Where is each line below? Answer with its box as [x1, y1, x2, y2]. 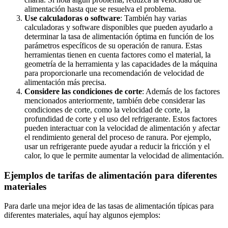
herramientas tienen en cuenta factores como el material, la [24, 50, 211, 59]
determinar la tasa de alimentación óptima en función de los [24, 32, 214, 41]
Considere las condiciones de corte [24, 87, 142, 96]
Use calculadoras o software [24, 13, 120, 22]
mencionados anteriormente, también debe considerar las [24, 96, 205, 105]
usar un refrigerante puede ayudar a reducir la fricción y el [24, 141, 210, 151]
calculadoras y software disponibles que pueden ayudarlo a [24, 22, 213, 32]
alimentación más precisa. [24, 77, 106, 87]
